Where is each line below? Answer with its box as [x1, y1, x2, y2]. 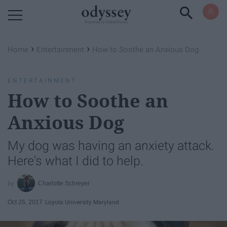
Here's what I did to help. [8, 154, 143, 168]
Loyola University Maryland [45, 198, 119, 206]
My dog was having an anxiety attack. [8, 138, 214, 153]
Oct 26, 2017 [8, 198, 43, 206]
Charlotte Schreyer [38, 179, 90, 187]
